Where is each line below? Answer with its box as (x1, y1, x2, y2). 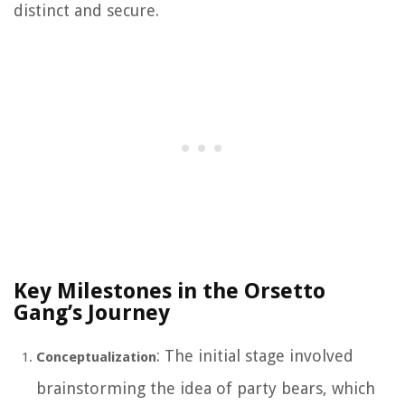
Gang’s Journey (14, 300, 170, 326)
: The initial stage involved (156, 346, 353, 366)
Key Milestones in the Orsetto (14, 278, 325, 305)
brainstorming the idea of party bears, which (36, 379, 375, 399)
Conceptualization (36, 349, 156, 366)
